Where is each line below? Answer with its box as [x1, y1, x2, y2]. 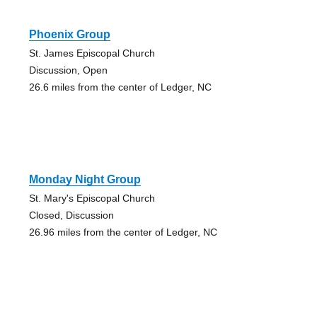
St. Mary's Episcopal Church [28, 192, 155, 204]
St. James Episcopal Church [28, 47, 155, 59]
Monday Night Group [28, 173, 141, 186]
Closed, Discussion [28, 209, 114, 221]
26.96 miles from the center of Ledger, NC [28, 226, 217, 238]
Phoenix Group [28, 28, 110, 41]
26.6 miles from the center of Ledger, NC [28, 81, 212, 93]
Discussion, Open [28, 64, 108, 76]
